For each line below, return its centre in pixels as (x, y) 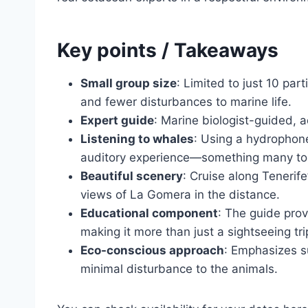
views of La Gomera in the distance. (180, 195)
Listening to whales (137, 139)
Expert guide (117, 120)
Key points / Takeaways (168, 50)
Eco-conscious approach (152, 250)
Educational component (149, 213)
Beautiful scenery (132, 176)
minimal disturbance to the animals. (179, 269)
